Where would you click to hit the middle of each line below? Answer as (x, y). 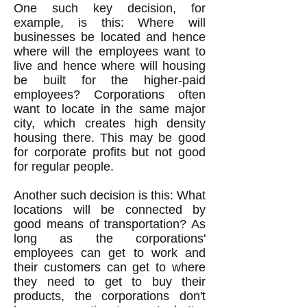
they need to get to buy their (110, 282)
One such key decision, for (110, 8)
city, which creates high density (110, 123)
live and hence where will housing (110, 66)
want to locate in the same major (110, 109)
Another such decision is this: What (110, 195)
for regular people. (64, 167)
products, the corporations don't (110, 296)
